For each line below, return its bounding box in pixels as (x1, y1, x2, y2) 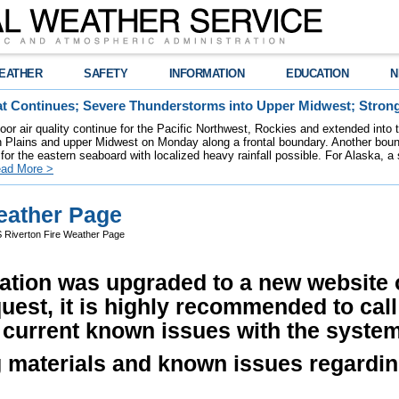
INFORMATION (169, 67, 245, 80)
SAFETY (84, 67, 128, 80)
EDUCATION (286, 67, 349, 80)
